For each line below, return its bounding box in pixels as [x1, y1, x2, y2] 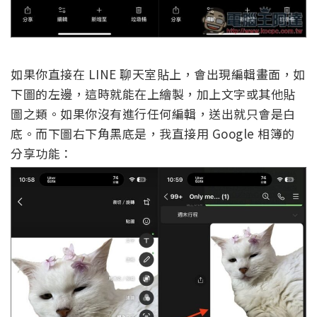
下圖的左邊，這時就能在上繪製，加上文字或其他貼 [11, 84, 296, 103]
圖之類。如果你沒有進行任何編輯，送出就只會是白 [11, 104, 296, 122]
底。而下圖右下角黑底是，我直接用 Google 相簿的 [11, 124, 295, 142]
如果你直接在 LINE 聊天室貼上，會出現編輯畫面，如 [11, 64, 306, 83]
